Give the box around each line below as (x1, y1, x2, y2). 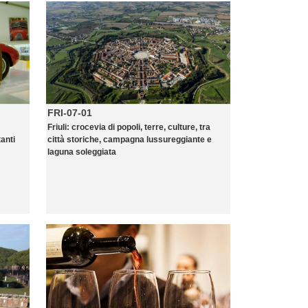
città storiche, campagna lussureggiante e (47, 135, 212, 144)
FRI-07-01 (47, 107, 92, 118)
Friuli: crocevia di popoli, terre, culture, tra (47, 122, 210, 132)
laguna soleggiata (47, 147, 116, 157)
